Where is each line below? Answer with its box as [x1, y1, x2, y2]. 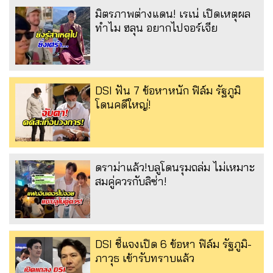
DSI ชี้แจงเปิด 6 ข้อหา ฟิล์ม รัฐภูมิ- [95, 236, 252, 251]
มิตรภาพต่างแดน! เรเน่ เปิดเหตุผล [95, 6, 250, 21]
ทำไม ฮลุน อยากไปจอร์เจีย [95, 20, 218, 35]
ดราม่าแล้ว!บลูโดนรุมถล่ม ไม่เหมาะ [95, 160, 255, 174]
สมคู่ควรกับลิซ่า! [95, 174, 167, 188]
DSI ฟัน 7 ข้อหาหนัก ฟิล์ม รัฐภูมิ [95, 83, 241, 97]
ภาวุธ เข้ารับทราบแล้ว [95, 250, 194, 265]
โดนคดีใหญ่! [95, 97, 151, 112]
